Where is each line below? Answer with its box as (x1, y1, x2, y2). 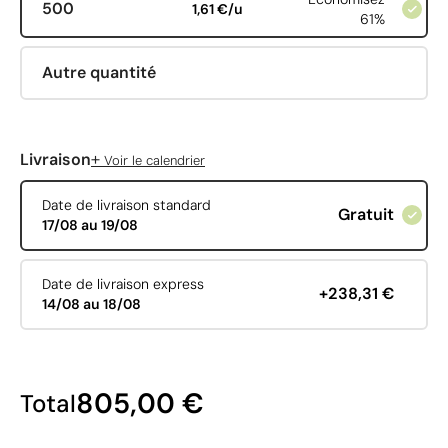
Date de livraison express (41, 275, 204, 294)
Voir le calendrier (100, 151, 205, 169)
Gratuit (337, 204, 394, 226)
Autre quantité (41, 61, 156, 83)
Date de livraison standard (41, 196, 211, 215)
